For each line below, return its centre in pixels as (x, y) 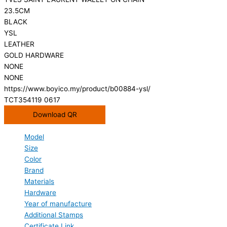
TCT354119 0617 (32, 100)
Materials (39, 181)
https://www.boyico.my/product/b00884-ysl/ (77, 89)
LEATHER (19, 44)
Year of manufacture (58, 203)
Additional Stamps (54, 215)
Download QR (55, 115)
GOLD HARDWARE (34, 55)
